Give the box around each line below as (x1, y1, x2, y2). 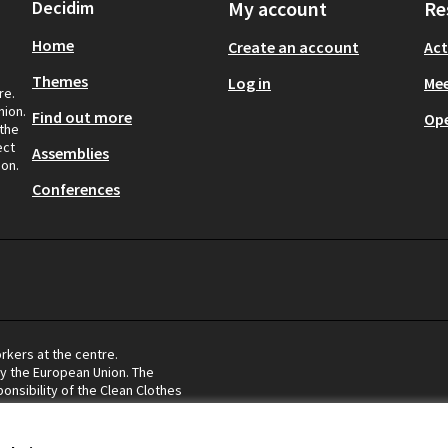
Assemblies (32, 143, 109, 163)
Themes (32, 71, 88, 91)
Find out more (32, 107, 132, 127)
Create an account (228, 37, 359, 57)
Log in (228, 73, 271, 93)
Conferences (32, 179, 120, 199)
